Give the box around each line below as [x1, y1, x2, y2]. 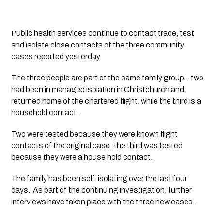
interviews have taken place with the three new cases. [11, 197, 195, 206]
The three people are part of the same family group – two [11, 73, 203, 82]
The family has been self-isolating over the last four [11, 174, 187, 183]
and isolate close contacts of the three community [11, 40, 184, 49]
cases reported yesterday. [11, 52, 101, 61]
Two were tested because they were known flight [11, 129, 178, 138]
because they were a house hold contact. [11, 153, 153, 161]
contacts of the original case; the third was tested [11, 141, 183, 150]
